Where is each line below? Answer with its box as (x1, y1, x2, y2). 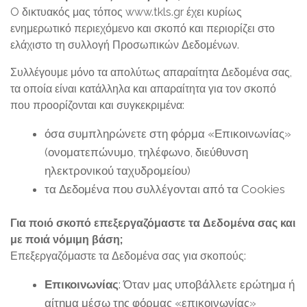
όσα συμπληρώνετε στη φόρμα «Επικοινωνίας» (45, 127, 291, 140)
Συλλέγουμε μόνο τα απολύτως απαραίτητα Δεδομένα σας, (10, 66, 292, 79)
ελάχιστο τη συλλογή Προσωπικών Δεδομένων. (10, 38, 239, 51)
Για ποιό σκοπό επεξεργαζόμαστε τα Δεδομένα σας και (10, 217, 295, 230)
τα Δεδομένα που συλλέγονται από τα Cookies (45, 182, 285, 196)
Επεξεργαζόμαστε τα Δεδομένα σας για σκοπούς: (10, 249, 246, 262)
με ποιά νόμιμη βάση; (10, 233, 123, 246)
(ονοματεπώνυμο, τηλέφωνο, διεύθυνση (45, 145, 248, 159)
